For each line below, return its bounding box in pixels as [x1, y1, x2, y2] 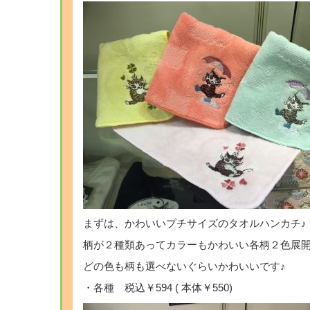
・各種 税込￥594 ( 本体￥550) [83, 282, 232, 293]
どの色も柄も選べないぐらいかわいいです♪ [83, 261, 286, 272]
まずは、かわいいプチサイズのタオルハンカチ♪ [83, 218, 307, 229]
